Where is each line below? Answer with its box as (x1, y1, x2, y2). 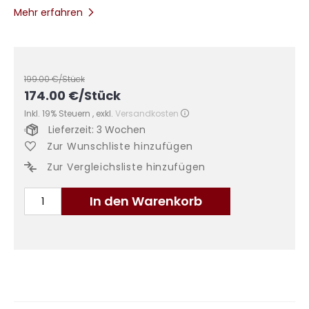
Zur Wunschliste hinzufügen (47, 139, 194, 153)
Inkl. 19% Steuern (24, 108, 92, 119)
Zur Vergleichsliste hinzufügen (47, 160, 206, 174)
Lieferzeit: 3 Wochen (48, 123, 146, 137)
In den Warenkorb (90, 192, 202, 210)
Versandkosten (115, 108, 179, 119)
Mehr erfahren (14, 6, 83, 19)
